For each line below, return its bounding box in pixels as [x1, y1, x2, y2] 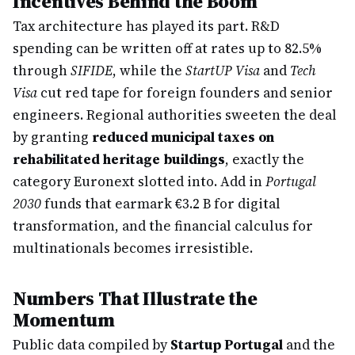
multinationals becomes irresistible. [13, 239, 253, 258]
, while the [113, 61, 185, 80]
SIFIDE [71, 61, 113, 80]
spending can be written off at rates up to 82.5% [13, 39, 322, 58]
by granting [13, 128, 92, 147]
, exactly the [225, 150, 304, 169]
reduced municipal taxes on [92, 128, 274, 147]
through [13, 61, 71, 80]
